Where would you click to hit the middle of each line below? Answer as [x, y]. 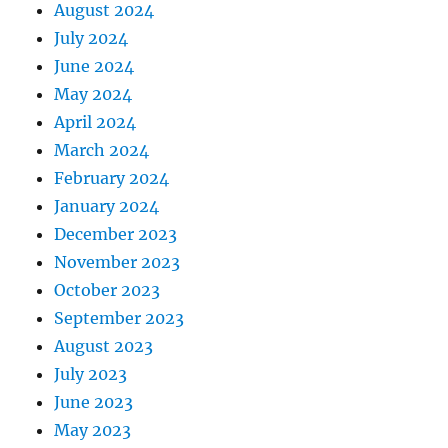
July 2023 [91, 374]
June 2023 [94, 402]
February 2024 [112, 178]
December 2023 [116, 234]
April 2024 [95, 122]
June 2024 [94, 66]
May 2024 [93, 94]
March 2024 [102, 150]
